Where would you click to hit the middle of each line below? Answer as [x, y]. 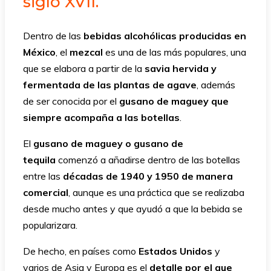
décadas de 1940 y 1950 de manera [148, 176]
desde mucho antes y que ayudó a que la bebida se [133, 209]
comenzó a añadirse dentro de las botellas [148, 160]
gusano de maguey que [174, 101]
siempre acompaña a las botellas [101, 118]
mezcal [86, 52]
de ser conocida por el [71, 101]
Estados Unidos [175, 251]
